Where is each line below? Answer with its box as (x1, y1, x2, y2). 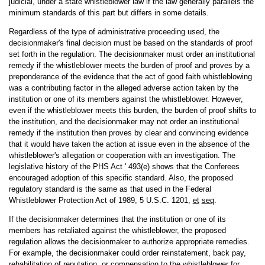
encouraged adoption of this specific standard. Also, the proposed (8, 173, 233, 182)
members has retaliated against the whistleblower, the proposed (8, 226, 226, 235)
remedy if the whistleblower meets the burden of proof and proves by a (8, 61, 250, 70)
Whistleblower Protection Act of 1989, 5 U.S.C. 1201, (8, 196, 193, 205)
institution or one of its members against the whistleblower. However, (8, 95, 243, 104)
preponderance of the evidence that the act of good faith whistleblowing (8, 72, 252, 81)
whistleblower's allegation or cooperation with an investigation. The (8, 151, 235, 160)
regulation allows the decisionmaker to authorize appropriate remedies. (8, 237, 250, 246)
